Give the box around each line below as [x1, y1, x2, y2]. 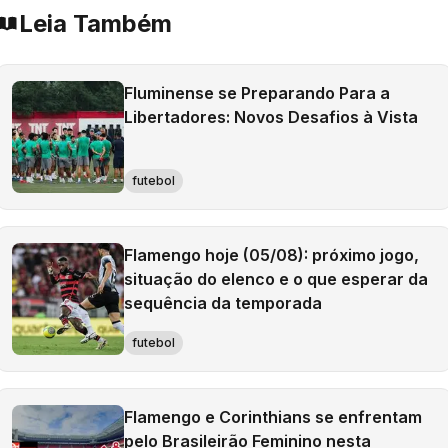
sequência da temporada [124, 293, 322, 313]
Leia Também [19, 9, 172, 38]
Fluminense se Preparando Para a [124, 83, 390, 103]
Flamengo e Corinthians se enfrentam [124, 407, 422, 427]
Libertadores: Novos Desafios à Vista [124, 107, 418, 127]
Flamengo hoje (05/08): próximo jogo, [124, 245, 419, 265]
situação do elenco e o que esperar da [124, 269, 428, 289]
